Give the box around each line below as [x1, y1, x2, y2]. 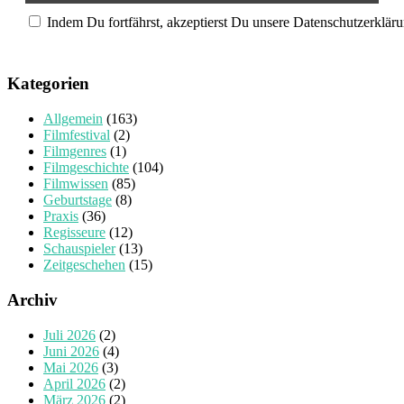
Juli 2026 [43, 326, 96, 343]
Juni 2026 [43, 343, 99, 359]
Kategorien [7, 74, 89, 94]
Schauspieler [43, 241, 115, 257]
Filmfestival [43, 127, 110, 143]
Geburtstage [43, 192, 112, 208]
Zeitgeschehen [43, 257, 125, 273]
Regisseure [43, 225, 106, 241]
